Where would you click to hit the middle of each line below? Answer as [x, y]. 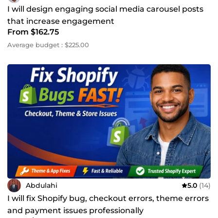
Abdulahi [42, 185]
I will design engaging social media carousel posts [105, 9]
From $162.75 [33, 32]
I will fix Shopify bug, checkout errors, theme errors [108, 199]
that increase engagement [61, 21]
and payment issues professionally [75, 211]
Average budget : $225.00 [48, 45]
